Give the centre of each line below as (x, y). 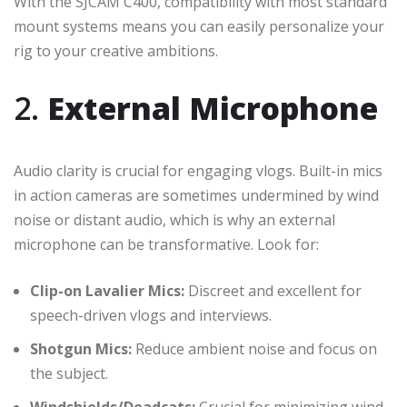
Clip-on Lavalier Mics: (107, 290)
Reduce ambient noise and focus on (254, 348)
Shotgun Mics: (81, 348)
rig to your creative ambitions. (116, 50)
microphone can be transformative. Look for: (166, 244)
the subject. (69, 373)
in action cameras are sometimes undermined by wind (196, 195)
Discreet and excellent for (273, 290)
